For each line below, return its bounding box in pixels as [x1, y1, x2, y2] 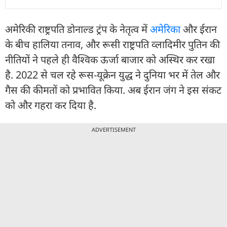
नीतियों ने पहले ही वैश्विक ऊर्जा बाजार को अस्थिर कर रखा [5, 52, 215, 66]
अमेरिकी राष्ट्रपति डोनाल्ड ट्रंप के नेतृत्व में [5, 22, 150, 36]
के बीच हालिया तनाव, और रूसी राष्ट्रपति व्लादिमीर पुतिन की [5, 37, 220, 51]
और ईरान [180, 22, 217, 36]
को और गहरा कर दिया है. [5, 98, 96, 112]
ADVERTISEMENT [91, 125, 136, 133]
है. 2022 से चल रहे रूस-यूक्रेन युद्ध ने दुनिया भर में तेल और [5, 67, 220, 82]
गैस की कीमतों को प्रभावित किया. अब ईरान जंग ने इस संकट [5, 83, 221, 97]
